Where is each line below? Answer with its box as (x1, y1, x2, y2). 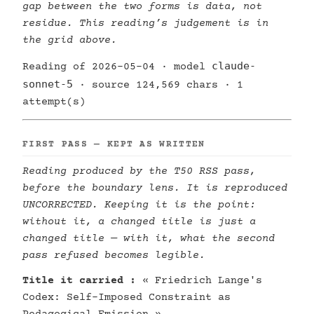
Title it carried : (22, 275, 136, 287)
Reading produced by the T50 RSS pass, (22, 165, 256, 177)
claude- (212, 60, 256, 72)
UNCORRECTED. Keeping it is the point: (22, 199, 256, 211)
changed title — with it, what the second (22, 233, 275, 245)
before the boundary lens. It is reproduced (22, 182, 287, 194)
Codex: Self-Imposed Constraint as (22, 292, 231, 303)
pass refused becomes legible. (22, 250, 205, 261)
